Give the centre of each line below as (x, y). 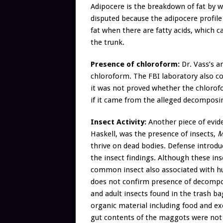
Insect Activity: (118, 122)
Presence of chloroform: (135, 64)
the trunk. (108, 43)
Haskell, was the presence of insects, (153, 134)
